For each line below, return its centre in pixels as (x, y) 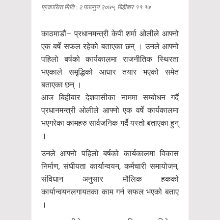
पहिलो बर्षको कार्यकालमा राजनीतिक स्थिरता (110, 59)
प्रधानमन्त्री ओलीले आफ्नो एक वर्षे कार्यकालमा (110, 110)
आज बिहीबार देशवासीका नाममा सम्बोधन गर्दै (110, 97)
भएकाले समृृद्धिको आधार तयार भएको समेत (110, 72)
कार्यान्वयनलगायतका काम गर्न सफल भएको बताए (110, 192)
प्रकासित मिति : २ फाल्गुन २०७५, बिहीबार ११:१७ (96, 7)
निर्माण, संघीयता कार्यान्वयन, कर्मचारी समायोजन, (110, 166)
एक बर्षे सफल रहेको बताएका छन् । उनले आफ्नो (110, 46)
